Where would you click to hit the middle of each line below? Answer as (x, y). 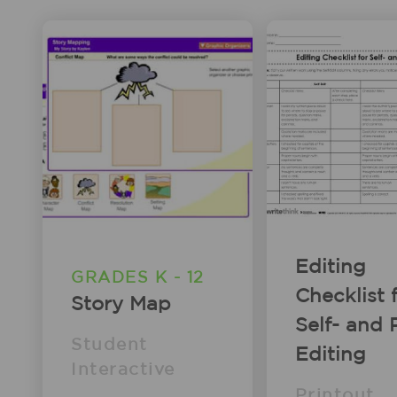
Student (109, 345)
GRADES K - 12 (138, 278)
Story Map (121, 304)
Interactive (123, 370)
